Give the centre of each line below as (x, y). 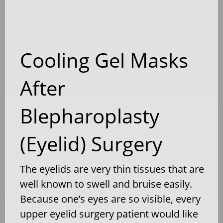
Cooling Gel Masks (104, 60)
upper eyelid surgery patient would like (109, 214)
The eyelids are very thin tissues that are (112, 169)
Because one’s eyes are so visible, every (110, 199)
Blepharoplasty (90, 115)
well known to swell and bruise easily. (106, 184)
